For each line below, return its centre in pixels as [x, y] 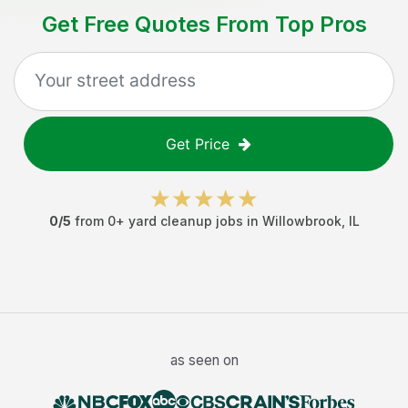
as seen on [204, 360]
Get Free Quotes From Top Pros [204, 24]
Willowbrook [301, 221]
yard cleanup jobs [185, 221]
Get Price [198, 144]
